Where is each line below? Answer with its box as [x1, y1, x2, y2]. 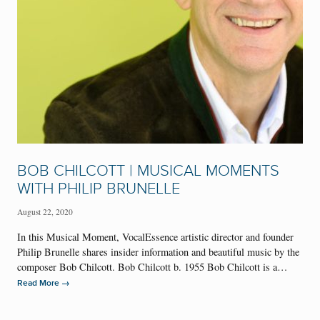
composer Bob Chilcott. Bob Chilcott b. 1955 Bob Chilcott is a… [17, 260, 291, 274]
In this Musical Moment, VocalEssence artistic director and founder [17, 230, 294, 244]
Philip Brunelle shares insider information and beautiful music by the [17, 245, 299, 259]
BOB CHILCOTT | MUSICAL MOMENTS [17, 161, 279, 181]
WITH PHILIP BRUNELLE [17, 179, 180, 199]
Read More [17, 278, 61, 289]
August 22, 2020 [17, 206, 73, 217]
